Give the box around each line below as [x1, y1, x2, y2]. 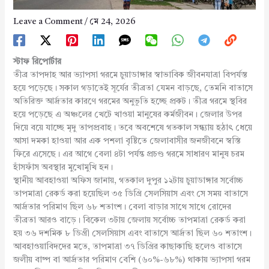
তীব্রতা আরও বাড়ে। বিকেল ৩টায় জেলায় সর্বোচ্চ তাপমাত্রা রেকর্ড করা [13, 216, 246, 225]
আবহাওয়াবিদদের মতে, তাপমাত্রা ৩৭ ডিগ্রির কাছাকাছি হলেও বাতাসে [13, 242, 242, 251]
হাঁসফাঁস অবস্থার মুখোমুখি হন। [13, 163, 113, 172]
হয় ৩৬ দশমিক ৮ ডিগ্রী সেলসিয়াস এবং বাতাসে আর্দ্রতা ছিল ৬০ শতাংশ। [13, 229, 252, 238]
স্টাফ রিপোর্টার [13, 57, 61, 66]
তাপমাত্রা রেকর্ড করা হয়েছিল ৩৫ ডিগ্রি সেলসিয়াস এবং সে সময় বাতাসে [13, 189, 248, 198]
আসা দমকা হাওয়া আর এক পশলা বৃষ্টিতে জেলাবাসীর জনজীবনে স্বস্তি [13, 136, 241, 145]
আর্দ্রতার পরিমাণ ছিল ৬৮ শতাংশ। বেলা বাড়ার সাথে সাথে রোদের [13, 202, 231, 211]
